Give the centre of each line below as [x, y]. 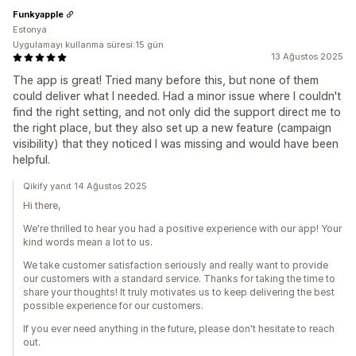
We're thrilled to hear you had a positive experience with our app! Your [182, 228]
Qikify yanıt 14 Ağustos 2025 [85, 186]
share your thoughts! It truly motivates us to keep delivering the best [179, 292]
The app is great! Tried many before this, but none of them [166, 80]
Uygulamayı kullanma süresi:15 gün [88, 44]
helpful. [31, 159]
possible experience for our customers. [113, 306]
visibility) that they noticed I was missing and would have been [176, 143]
